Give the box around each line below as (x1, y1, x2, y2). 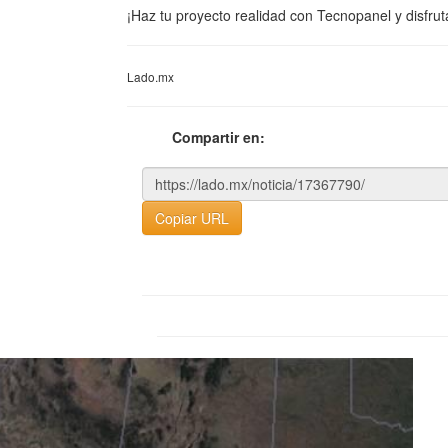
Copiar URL (155, 208, 229, 228)
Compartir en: (172, 127, 265, 147)
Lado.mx (127, 68, 174, 85)
